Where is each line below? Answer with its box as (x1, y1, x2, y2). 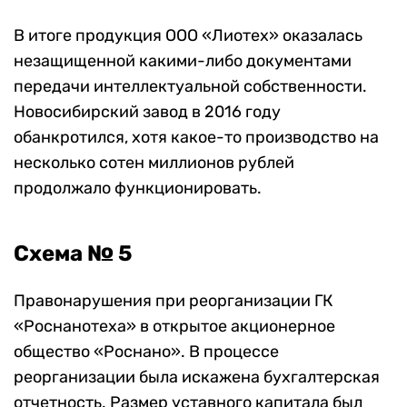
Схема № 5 (14, 241, 133, 267)
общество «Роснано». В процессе (14, 342, 279, 362)
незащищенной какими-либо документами (14, 51, 352, 72)
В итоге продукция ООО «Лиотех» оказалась (14, 25, 362, 46)
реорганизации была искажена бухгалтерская (14, 367, 380, 388)
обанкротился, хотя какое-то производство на (14, 127, 379, 148)
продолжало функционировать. (14, 178, 262, 199)
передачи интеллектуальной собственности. (14, 76, 367, 97)
